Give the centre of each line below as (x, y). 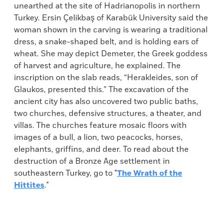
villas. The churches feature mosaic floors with (100, 125)
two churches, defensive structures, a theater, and (108, 113)
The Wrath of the (150, 173)
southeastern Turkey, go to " (65, 173)
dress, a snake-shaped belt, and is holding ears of (106, 42)
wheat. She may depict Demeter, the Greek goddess (111, 54)
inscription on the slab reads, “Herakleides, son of (106, 78)
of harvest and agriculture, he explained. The (97, 66)
